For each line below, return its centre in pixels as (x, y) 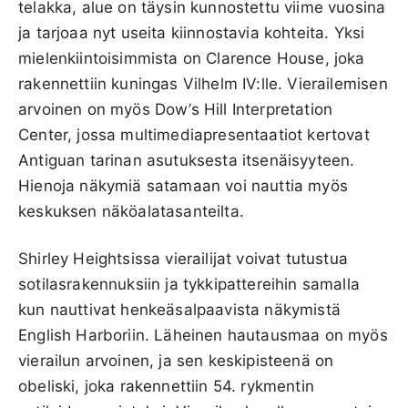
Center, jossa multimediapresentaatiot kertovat (194, 134)
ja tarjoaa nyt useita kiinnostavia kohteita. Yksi (192, 32)
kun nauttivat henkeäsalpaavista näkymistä (179, 309)
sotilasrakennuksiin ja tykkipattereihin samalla (189, 284)
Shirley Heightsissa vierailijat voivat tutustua (183, 258)
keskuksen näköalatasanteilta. (131, 211)
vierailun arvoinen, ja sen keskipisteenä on (176, 360)
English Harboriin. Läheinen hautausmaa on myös (203, 335)
